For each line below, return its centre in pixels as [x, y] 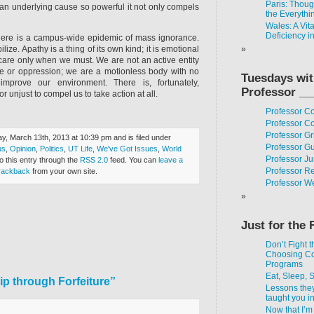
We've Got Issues [127, 149]
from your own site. [64, 171]
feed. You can [133, 160]
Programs [284, 264]
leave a [170, 160]
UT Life [80, 149]
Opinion [22, 149]
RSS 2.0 [94, 160]
